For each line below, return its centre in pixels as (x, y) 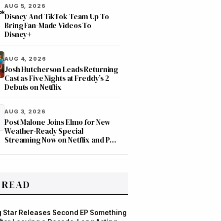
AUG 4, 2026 (25, 59)
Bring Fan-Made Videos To (48, 25)
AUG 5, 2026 (25, 6)
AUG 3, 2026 (25, 111)
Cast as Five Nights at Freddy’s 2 (57, 78)
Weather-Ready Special (44, 131)
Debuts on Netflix (33, 87)
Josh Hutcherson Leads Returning (61, 69)
